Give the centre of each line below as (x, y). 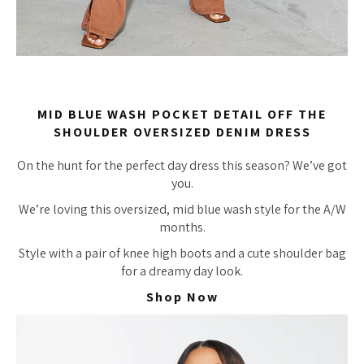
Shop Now (182, 297)
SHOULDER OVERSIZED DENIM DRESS (182, 132)
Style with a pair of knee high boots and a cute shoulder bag (182, 253)
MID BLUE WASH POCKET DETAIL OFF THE (182, 115)
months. (182, 227)
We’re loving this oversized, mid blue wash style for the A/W (182, 209)
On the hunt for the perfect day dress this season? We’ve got (182, 165)
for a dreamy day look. (182, 271)
